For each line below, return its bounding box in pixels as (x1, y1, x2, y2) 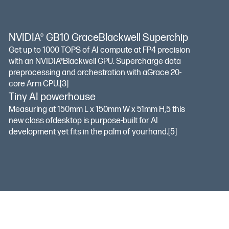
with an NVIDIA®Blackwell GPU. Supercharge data (9, 57, 181, 66)
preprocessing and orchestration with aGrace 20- (9, 68, 182, 78)
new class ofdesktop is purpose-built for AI (9, 116, 158, 126)
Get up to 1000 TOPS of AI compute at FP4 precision (9, 45, 191, 55)
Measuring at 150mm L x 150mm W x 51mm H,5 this (9, 105, 186, 114)
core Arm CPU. (9, 79, 60, 89)
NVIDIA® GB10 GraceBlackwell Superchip (9, 32, 189, 44)
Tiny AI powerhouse (9, 91, 96, 103)
